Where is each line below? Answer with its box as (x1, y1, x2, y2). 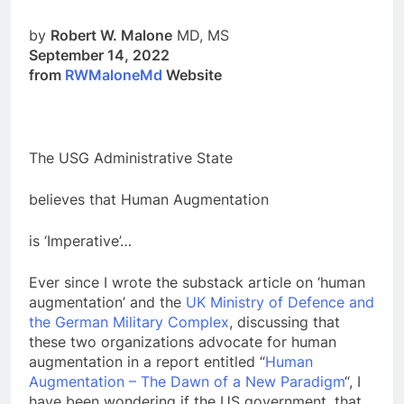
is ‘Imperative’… (29, 231, 132, 250)
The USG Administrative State (29, 148, 233, 167)
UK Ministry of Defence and (186, 292, 374, 311)
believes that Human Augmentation (29, 189, 269, 208)
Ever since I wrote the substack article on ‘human (29, 272, 365, 291)
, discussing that (229, 312, 340, 331)
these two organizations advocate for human (29, 332, 336, 351)
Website (162, 65, 222, 84)
